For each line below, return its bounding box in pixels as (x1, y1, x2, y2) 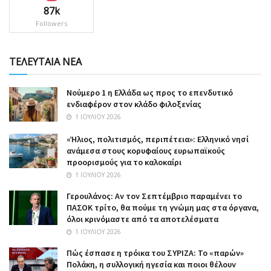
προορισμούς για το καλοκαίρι (67, 156, 181, 168)
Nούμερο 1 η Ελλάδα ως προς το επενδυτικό (67, 87, 233, 98)
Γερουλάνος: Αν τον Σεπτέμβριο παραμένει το (67, 190, 242, 201)
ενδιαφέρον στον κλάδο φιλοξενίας (67, 98, 201, 109)
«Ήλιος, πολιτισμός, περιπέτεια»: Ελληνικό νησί (67, 133, 249, 145)
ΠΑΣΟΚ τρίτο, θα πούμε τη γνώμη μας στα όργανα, (67, 201, 259, 213)
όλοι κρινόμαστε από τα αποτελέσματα (67, 213, 218, 224)
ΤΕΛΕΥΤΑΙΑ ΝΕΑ (9, 54, 82, 68)
